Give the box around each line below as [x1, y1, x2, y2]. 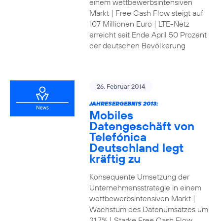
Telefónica [89, 129, 147, 144]
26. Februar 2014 [96, 82, 145, 90]
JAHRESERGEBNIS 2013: [89, 100, 158, 107]
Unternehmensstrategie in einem [89, 183, 201, 192]
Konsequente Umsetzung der [89, 172, 189, 182]
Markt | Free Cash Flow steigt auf [89, 8, 203, 18]
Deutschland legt [89, 140, 184, 155]
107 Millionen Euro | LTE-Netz [89, 19, 189, 29]
